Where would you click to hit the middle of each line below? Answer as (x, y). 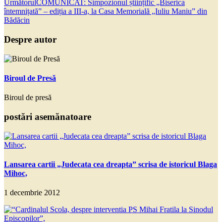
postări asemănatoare (48, 117)
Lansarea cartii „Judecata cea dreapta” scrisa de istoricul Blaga (111, 165)
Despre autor (30, 40)
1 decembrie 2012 (32, 193)
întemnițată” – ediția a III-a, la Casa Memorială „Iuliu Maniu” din (106, 11)
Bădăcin (17, 20)
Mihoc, (16, 173)
